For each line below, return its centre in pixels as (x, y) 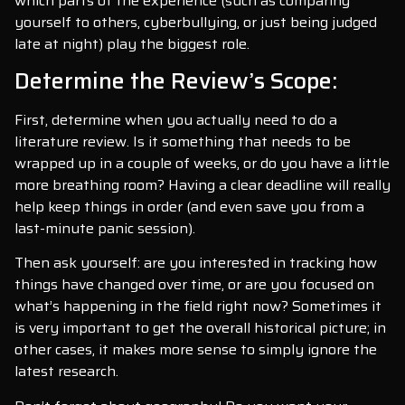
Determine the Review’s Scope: (176, 80)
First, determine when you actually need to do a (176, 119)
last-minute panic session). (105, 228)
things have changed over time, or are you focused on (194, 285)
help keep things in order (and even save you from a (189, 206)
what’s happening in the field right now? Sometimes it (198, 306)
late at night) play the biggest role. (132, 43)
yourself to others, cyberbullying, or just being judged (196, 22)
